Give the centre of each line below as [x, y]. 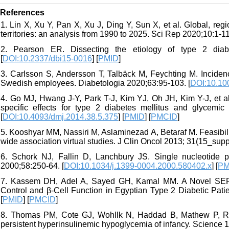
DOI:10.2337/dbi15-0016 [47, 59]
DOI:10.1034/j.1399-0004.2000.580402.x [138, 166]
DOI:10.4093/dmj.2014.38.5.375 [60, 117]
